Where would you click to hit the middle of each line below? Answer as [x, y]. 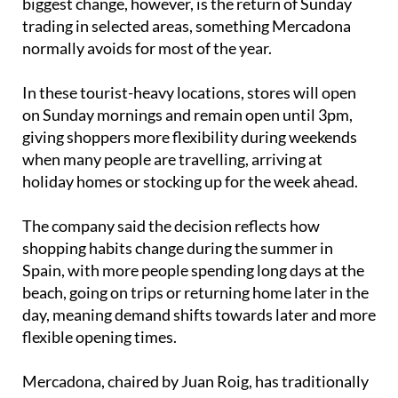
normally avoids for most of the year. [147, 48]
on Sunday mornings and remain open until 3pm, [187, 115]
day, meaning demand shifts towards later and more [199, 315]
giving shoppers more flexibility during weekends [190, 137]
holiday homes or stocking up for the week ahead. [190, 182]
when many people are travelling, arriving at [172, 159]
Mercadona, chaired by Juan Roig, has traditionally [195, 382]
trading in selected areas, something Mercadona [187, 26]
